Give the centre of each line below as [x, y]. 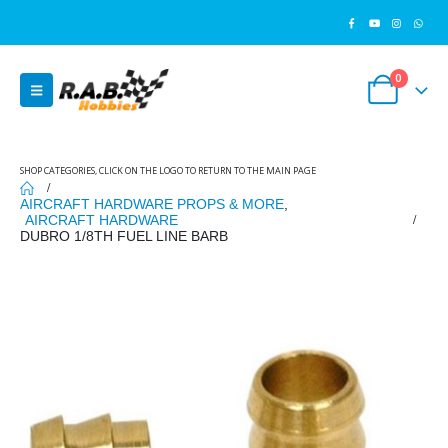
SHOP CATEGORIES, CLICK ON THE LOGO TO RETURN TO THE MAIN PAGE [168, 170]
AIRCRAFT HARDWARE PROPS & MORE [152, 204]
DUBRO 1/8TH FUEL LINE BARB [124, 236]
